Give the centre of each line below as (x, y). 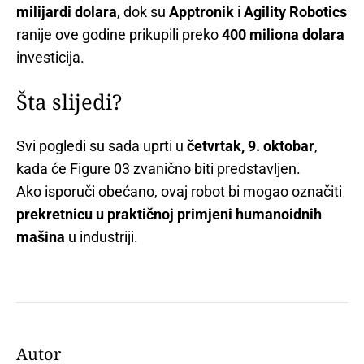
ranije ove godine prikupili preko (119, 34)
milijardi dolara (67, 11)
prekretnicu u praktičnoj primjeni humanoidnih (169, 214)
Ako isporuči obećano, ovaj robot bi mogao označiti (179, 192)
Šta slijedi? (69, 102)
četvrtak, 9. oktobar (251, 146)
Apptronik (201, 11)
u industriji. (102, 237)
